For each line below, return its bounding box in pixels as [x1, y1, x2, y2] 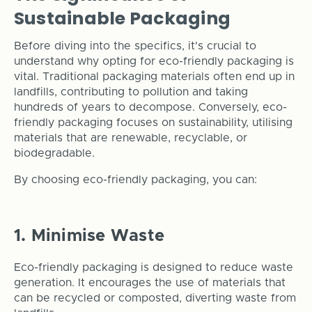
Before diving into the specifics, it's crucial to [13, 40, 256, 52]
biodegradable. [13, 148, 95, 159]
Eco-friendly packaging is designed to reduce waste [13, 262, 293, 274]
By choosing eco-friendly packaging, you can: [13, 174, 257, 186]
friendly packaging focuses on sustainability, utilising [13, 117, 292, 129]
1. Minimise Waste [13, 228, 165, 245]
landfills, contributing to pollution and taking [13, 86, 248, 98]
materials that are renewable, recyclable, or [13, 132, 247, 144]
